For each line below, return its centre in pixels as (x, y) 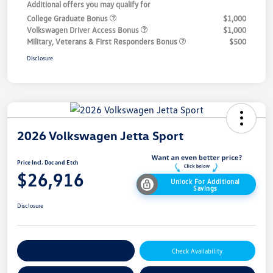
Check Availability (197, 251)
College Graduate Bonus (68, 18)
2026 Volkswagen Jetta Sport (100, 135)
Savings (205, 188)
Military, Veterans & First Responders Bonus (103, 41)
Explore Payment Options (76, 251)
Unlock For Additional (205, 181)
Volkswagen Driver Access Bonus (84, 30)
